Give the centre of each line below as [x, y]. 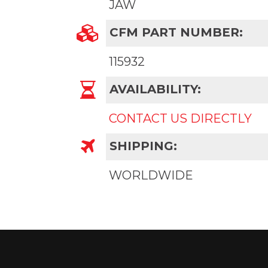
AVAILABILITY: [153, 89]
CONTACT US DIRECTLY [180, 118]
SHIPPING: [141, 146]
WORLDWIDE [151, 175]
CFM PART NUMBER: [174, 32]
